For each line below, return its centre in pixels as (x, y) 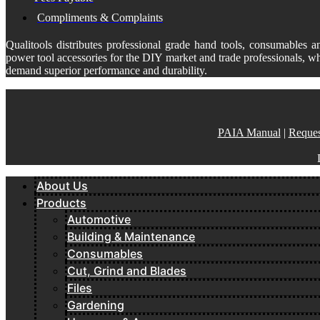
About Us (62, 185)
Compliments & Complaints (100, 17)
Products (61, 202)
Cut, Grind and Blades (127, 270)
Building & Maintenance (131, 236)
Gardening (96, 305)
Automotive (99, 219)
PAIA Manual (249, 132)
